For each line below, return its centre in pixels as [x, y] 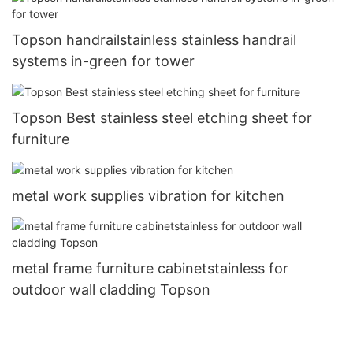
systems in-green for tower [103, 61]
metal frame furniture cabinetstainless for [150, 268]
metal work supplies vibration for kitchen [148, 196]
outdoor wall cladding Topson [111, 289]
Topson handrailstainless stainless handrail [154, 40]
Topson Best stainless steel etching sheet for [162, 118]
